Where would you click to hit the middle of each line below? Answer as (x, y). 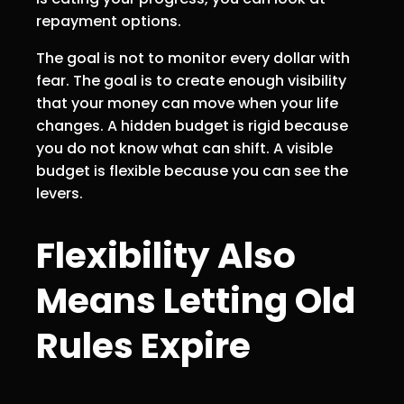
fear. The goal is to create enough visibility (191, 80)
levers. (60, 193)
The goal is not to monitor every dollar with (193, 58)
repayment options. (109, 21)
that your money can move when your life (187, 103)
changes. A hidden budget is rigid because (192, 125)
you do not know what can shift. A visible (184, 148)
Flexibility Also (166, 256)
